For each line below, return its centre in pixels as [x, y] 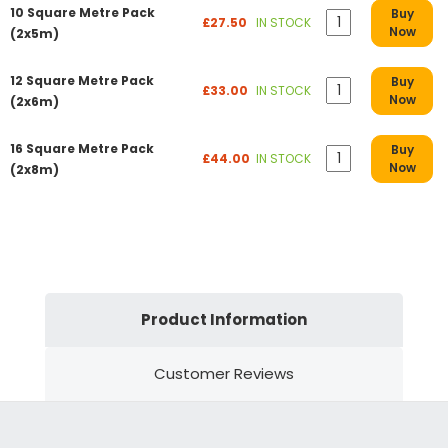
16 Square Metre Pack [82, 148]
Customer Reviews [224, 373]
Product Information [224, 319]
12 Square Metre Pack [82, 80]
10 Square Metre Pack [82, 12]
